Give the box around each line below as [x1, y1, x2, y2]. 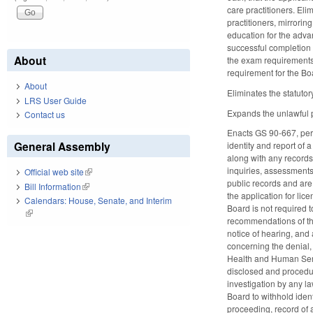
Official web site [24, 166, 84, 178]
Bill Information [24, 180, 81, 192]
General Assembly [14, 138, 110, 155]
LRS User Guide [24, 94, 87, 106]
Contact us [24, 108, 65, 121]
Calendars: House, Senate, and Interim [24, 194, 172, 207]
